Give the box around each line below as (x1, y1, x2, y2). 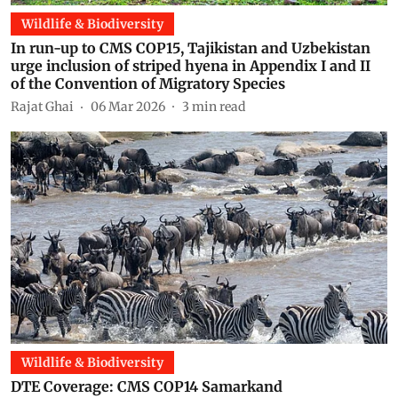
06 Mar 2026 (91, 98, 165, 115)
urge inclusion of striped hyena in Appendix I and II (11, 57, 370, 75)
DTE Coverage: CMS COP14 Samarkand (11, 377, 283, 395)
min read (192, 98, 245, 115)
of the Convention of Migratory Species (11, 75, 285, 92)
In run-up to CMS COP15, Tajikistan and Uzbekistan (11, 39, 370, 57)
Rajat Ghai (11, 98, 74, 115)
